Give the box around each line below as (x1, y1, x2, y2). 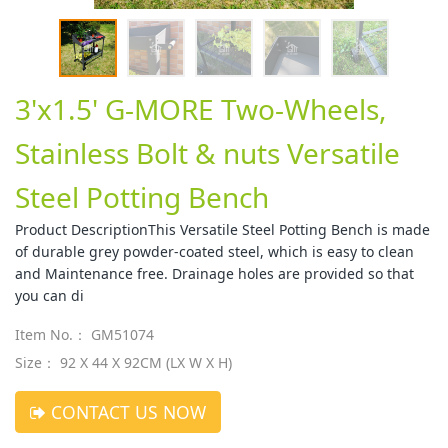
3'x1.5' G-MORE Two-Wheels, (15, 89, 387, 128)
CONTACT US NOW (46, 399, 206, 424)
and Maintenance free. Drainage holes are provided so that (15, 263, 414, 283)
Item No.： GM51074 (15, 324, 154, 344)
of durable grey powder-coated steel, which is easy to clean (15, 241, 414, 261)
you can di (15, 285, 84, 305)
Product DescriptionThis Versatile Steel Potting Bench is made (15, 219, 430, 239)
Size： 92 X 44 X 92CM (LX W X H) (15, 352, 232, 372)
